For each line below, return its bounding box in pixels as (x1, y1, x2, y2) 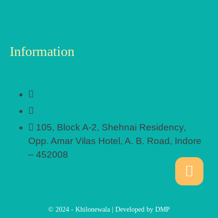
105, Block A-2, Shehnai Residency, (36, 122, 186, 133)
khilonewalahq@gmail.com (36, 106, 148, 116)
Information (10, 44, 74, 59)
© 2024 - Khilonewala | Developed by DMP (48, 206, 170, 214)
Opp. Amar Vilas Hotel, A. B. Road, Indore (28, 136, 201, 146)
